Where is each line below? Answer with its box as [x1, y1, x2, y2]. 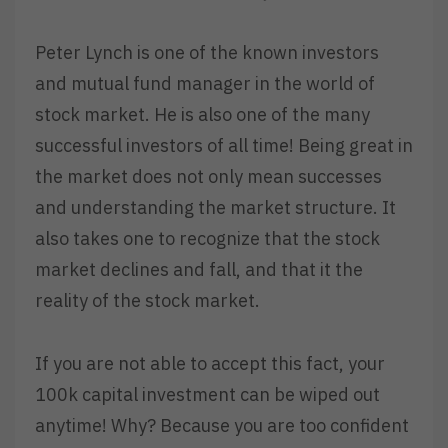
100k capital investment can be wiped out [35, 382, 380, 406]
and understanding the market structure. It [35, 196, 396, 220]
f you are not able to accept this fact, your [42, 351, 385, 375]
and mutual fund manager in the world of [35, 72, 375, 96]
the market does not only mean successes [35, 165, 382, 189]
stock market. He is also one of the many [35, 103, 370, 127]
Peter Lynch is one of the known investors [35, 41, 379, 65]
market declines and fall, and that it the [35, 258, 363, 282]
